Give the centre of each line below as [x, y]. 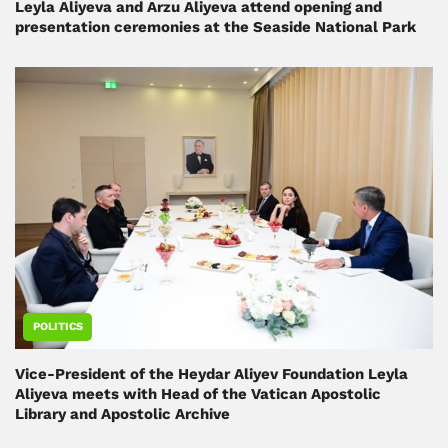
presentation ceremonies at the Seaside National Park [215, 26]
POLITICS [58, 326]
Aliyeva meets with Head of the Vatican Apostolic [198, 393]
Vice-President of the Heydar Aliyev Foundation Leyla [211, 373]
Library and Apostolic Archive [122, 413]
